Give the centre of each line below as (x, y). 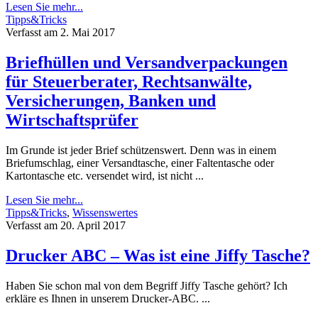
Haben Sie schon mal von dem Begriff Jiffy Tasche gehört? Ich (147, 285)
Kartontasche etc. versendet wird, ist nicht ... (105, 175)
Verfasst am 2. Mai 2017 (60, 32)
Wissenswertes (105, 212)
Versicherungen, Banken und (111, 100)
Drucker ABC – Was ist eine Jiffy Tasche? (158, 255)
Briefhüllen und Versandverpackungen (147, 62)
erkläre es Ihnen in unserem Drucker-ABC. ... (108, 298)
